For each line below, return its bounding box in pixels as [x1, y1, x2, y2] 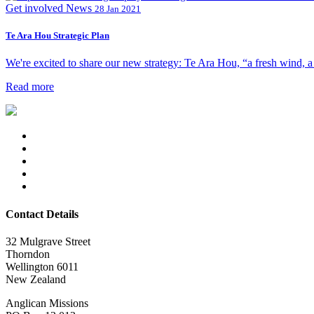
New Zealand [6, 273, 66, 285]
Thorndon [6, 247, 50, 260]
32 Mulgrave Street [6, 235, 90, 247]
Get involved [6, 2, 63, 14]
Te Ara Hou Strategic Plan [6, 30, 109, 41]
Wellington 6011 [6, 260, 78, 273]
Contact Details [6, 207, 78, 220]
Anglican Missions [6, 296, 88, 309]
